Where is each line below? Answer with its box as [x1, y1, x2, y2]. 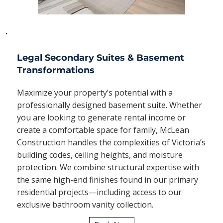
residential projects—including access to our [16, 186, 182, 198]
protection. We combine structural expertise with [16, 161, 199, 173]
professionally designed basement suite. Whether [16, 99, 202, 111]
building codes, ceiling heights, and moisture [16, 149, 183, 160]
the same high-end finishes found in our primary [16, 174, 198, 185]
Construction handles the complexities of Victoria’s [16, 136, 206, 148]
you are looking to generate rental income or [16, 111, 186, 123]
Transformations [16, 64, 95, 76]
